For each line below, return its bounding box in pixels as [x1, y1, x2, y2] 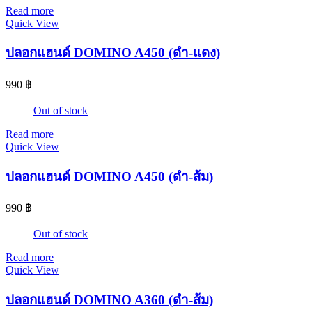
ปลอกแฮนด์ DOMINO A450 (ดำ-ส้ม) [6, 169, 213, 184]
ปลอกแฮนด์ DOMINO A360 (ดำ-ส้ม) [6, 292, 213, 308]
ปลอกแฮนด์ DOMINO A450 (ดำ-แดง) [6, 45, 220, 61]
